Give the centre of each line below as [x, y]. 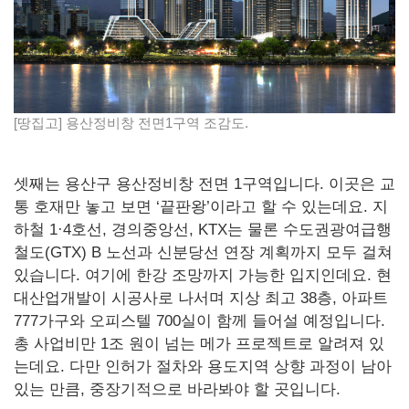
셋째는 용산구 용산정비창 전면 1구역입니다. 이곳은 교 [204, 184]
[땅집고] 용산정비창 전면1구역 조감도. [131, 123]
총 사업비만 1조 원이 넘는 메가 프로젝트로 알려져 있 [199, 344]
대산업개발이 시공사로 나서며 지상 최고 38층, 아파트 [201, 299]
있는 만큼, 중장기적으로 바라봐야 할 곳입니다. [177, 390]
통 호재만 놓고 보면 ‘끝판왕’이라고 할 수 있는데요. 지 [201, 207]
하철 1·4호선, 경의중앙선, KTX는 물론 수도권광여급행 [203, 230]
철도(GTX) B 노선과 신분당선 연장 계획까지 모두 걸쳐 [203, 253]
